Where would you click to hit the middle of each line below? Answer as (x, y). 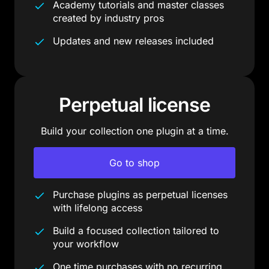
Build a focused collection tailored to (136, 230)
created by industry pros (108, 18)
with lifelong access (98, 207)
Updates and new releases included (133, 41)
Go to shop (134, 162)
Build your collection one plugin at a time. (134, 131)
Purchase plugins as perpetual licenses (140, 194)
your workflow (86, 243)
